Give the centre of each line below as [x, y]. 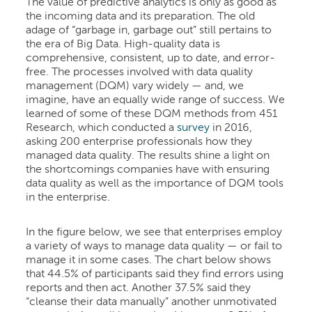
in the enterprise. [68, 197]
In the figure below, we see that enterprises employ [154, 232]
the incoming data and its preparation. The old [141, 16]
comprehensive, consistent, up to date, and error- [151, 58]
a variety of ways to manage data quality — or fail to [154, 246]
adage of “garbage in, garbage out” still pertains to [149, 30]
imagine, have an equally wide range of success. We [156, 100]
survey [194, 128]
